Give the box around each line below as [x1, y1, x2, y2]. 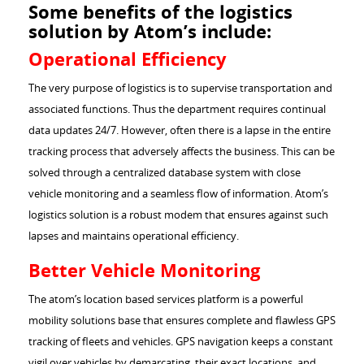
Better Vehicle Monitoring [28, 258, 260, 284]
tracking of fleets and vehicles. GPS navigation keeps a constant [28, 334, 333, 349]
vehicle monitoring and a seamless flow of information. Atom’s [28, 186, 328, 201]
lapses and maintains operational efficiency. [28, 228, 239, 244]
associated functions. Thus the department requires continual [28, 102, 326, 117]
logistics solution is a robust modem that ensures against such [28, 207, 328, 223]
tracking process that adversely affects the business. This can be [28, 144, 335, 159]
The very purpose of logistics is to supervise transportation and [28, 80, 332, 96]
